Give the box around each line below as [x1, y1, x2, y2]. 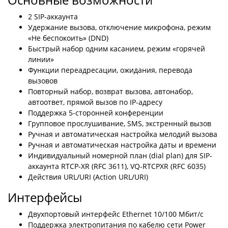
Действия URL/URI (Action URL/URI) [28, 172, 148, 182]
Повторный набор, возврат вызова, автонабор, [28, 86, 193, 96]
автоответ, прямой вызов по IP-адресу [28, 97, 162, 107]
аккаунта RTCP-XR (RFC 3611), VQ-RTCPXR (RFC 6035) [28, 161, 206, 171]
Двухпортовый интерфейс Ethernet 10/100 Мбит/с [28, 209, 204, 219]
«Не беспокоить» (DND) [28, 33, 108, 43]
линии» [28, 54, 54, 64]
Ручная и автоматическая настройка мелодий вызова [28, 129, 217, 139]
